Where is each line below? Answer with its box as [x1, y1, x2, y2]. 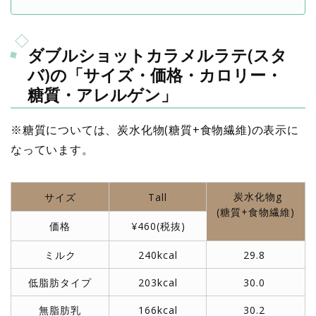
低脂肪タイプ [28, 275, 92, 289]
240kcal [138, 248, 178, 262]
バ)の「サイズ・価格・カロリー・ [28, 63, 282, 86]
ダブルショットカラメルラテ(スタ [28, 43, 287, 66]
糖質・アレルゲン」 [28, 83, 177, 106]
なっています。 [11, 141, 94, 157]
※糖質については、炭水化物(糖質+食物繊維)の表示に [11, 121, 299, 138]
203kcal [138, 275, 178, 289]
